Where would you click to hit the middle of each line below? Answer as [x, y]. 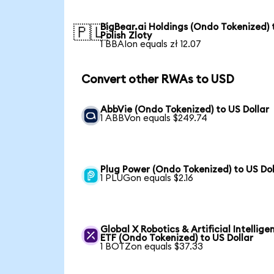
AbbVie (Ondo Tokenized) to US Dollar [185, 109]
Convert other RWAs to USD [157, 80]
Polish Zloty [126, 36]
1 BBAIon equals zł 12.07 [151, 45]
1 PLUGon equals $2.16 [147, 178]
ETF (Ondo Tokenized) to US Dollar [177, 238]
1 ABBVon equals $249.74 [154, 118]
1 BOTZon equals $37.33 [152, 246]
